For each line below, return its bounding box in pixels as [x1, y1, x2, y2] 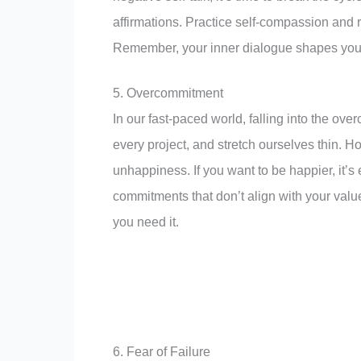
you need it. [113, 215, 179, 230]
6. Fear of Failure [113, 344, 210, 359]
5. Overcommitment [113, 86, 223, 101]
